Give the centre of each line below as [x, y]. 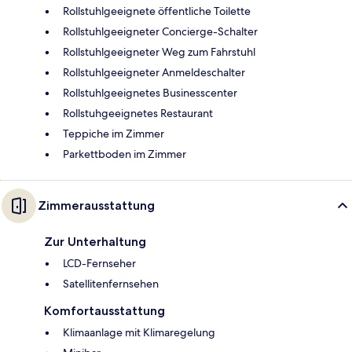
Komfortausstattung [104, 310]
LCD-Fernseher [99, 263]
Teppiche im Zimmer [114, 133]
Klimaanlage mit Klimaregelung [139, 332]
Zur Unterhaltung [95, 241]
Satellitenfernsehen [111, 283]
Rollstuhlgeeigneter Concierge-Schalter [160, 31]
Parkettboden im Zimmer [125, 154]
